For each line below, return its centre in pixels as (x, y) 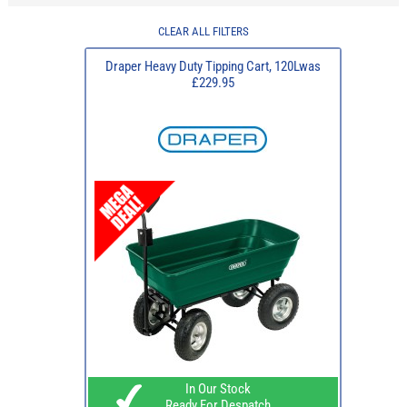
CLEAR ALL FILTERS (203, 32)
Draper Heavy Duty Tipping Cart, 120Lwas (213, 67)
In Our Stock (213, 389)
